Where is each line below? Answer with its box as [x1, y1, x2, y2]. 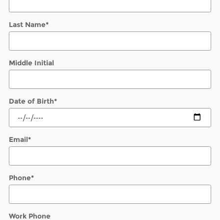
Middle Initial [9, 58, 54, 67]
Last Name [9, 20, 46, 29]
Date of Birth [9, 96, 54, 106]
